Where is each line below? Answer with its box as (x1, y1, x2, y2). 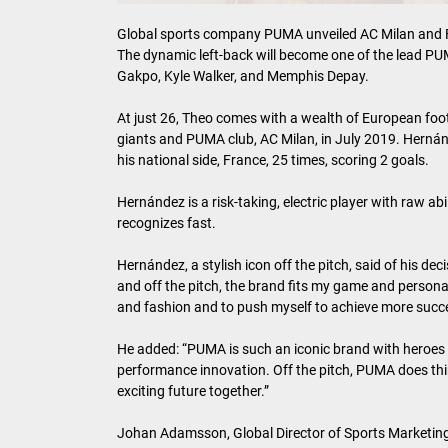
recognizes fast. (117, 215, 216, 232)
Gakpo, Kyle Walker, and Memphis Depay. (117, 68, 369, 85)
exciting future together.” (117, 383, 269, 400)
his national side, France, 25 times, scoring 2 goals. (117, 152, 429, 169)
